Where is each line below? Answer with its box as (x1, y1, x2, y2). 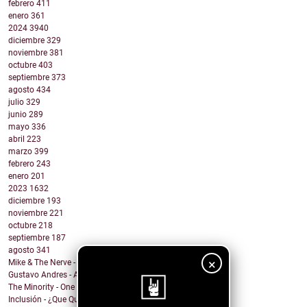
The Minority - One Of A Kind (8, 282, 112, 293)
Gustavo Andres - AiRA (8, 270, 91, 280)
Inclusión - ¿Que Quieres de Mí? (8, 295, 122, 305)
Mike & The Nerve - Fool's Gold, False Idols (8, 258, 162, 268)
